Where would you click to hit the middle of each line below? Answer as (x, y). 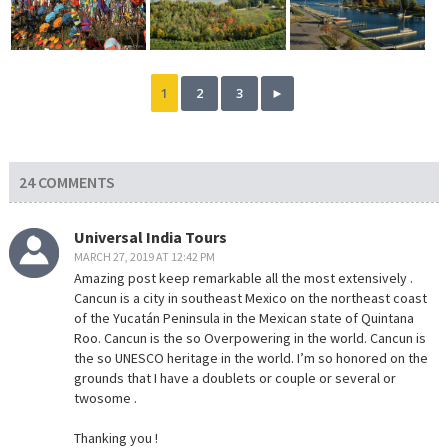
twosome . (105, 397)
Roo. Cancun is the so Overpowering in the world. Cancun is (249, 337)
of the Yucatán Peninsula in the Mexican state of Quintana (243, 317)
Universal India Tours (150, 236)
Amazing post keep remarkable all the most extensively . (243, 277)
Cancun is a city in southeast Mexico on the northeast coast (250, 297)
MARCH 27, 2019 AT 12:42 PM (144, 256)
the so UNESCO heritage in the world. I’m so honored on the (250, 357)
